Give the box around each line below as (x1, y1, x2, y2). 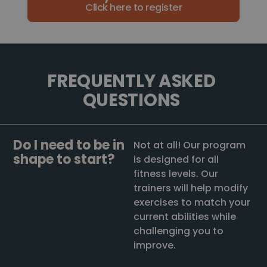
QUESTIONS (82, 87, 181, 112)
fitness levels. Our (133, 166, 218, 181)
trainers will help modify (133, 181, 248, 195)
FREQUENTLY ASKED (47, 68, 216, 93)
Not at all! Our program (133, 138, 246, 152)
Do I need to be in (13, 135, 125, 154)
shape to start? (13, 150, 116, 169)
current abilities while (133, 209, 236, 223)
